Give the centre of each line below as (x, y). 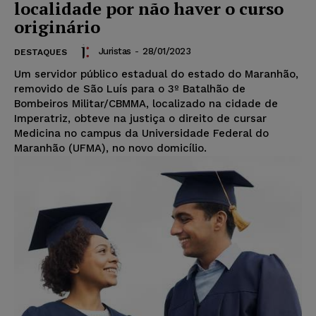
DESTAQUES (41, 53)
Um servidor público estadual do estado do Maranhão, (156, 74)
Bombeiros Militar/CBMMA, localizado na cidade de (146, 104)
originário (57, 27)
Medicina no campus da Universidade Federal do (141, 134)
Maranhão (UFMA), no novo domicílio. (110, 148)
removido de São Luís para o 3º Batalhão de (130, 89)
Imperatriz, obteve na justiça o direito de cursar (140, 119)
